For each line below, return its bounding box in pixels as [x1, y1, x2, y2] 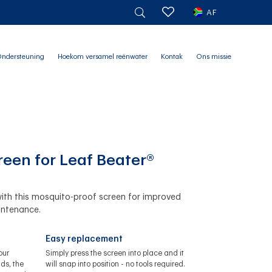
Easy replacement [45, 234, 123, 243]
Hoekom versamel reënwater [57, 53, 148, 60]
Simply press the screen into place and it [45, 249, 184, 257]
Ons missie [195, 53, 231, 60]
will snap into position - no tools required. [45, 260, 185, 268]
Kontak [160, 53, 183, 60]
